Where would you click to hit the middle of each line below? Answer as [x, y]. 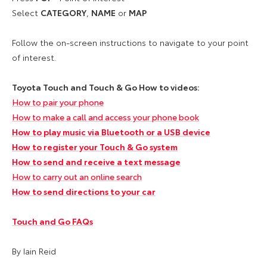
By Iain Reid [34, 251]
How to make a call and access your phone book [105, 117]
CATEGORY [63, 12]
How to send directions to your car [84, 191]
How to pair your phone [58, 102]
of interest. [34, 57]
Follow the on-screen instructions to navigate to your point [130, 42]
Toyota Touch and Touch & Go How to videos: [106, 87]
